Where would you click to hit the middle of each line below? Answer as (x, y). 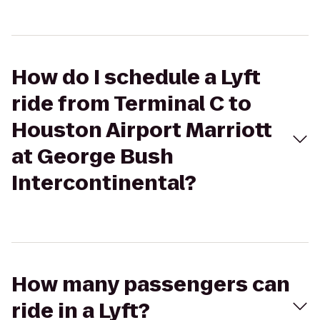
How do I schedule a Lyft (136, 77)
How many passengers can (151, 285)
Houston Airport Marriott (142, 130)
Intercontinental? (104, 183)
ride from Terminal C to (131, 104)
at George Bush (92, 157)
